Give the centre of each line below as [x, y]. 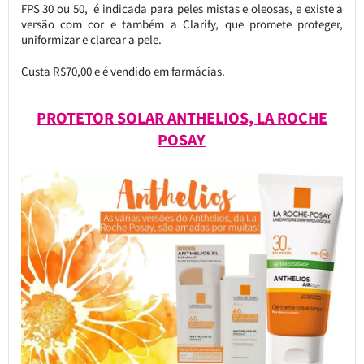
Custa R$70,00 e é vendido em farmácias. [123, 71]
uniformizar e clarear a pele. [91, 40]
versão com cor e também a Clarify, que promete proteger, [182, 24]
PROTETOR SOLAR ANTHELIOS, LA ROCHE [182, 118]
